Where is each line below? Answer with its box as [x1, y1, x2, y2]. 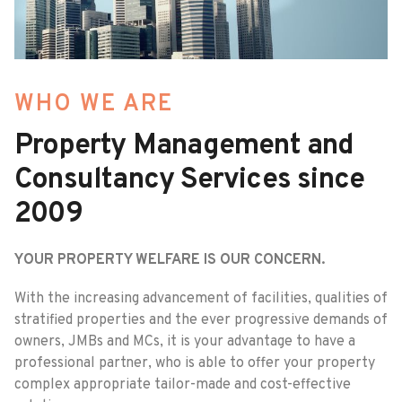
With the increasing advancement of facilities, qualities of [14, 289, 388, 308]
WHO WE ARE [14, 89, 173, 119]
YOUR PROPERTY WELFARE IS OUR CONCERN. [14, 250, 325, 269]
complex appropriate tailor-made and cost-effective [14, 375, 351, 394]
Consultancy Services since [14, 162, 365, 198]
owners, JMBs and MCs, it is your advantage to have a [14, 332, 355, 351]
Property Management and [14, 127, 354, 164]
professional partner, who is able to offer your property [14, 354, 375, 372]
